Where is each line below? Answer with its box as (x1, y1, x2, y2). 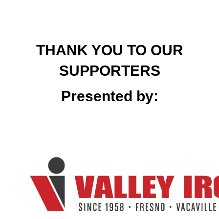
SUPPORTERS (59, 63, 160, 79)
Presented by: (61, 88, 158, 105)
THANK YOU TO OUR (36, 42, 183, 59)
